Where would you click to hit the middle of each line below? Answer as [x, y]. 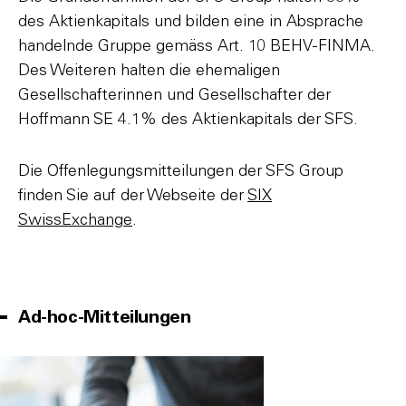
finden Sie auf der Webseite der [133, 196]
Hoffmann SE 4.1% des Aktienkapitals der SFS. [188, 120]
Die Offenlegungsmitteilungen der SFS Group [181, 171]
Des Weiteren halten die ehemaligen [149, 71]
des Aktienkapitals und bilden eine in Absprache [191, 22]
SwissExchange [75, 220]
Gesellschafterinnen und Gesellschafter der [174, 95]
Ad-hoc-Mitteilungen [105, 317]
